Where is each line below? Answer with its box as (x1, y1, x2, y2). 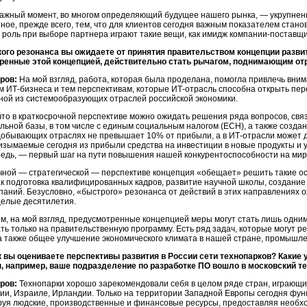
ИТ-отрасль (171, 84, 217, 94)
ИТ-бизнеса (6, 84, 52, 94)
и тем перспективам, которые (52, 84, 171, 94)
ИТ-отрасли (229, 131, 275, 140)
